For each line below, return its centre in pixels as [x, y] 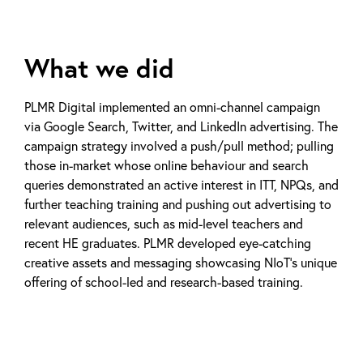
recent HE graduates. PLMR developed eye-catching [168, 243]
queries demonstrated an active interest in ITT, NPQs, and [181, 184]
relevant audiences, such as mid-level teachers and [164, 223]
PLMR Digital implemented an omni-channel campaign [172, 107]
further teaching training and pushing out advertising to [178, 204]
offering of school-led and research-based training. [164, 282]
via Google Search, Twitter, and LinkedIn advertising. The [181, 126]
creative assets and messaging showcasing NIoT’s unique [181, 262]
